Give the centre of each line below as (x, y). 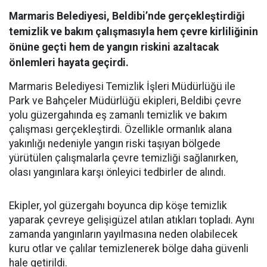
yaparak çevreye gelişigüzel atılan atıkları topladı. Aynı (132, 220)
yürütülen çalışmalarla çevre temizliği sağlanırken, (123, 158)
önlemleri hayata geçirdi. (69, 62)
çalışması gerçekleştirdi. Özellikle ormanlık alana (120, 129)
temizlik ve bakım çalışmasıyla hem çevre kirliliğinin (133, 31)
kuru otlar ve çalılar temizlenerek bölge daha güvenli (129, 248)
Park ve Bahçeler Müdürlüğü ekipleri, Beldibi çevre (125, 100)
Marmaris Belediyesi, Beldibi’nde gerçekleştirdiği (127, 16)
